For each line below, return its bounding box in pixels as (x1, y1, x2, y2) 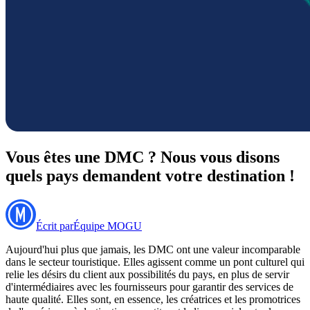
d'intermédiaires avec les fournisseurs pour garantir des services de (6, 280, 293, 293)
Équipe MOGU (73, 219, 142, 232)
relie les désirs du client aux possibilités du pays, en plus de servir (6, 268, 289, 280)
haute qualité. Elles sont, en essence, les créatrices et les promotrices (6, 293, 300, 305)
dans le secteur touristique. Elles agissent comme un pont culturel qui (6, 255, 304, 268)
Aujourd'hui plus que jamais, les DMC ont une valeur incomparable (6, 243, 300, 255)
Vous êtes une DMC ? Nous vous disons (6, 147, 280, 166)
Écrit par (36, 219, 73, 232)
